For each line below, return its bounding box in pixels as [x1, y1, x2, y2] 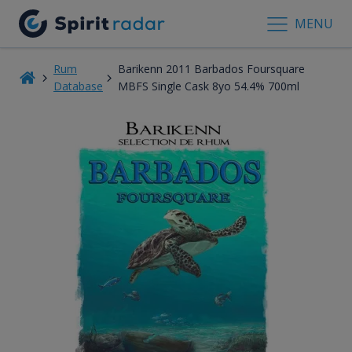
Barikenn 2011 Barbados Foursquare [117, 60, 305, 76]
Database [53, 78, 103, 93]
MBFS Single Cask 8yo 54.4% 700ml [117, 78, 299, 93]
